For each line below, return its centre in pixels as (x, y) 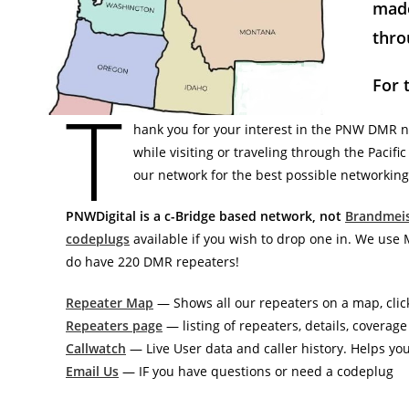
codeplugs (98, 239)
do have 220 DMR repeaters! (152, 262)
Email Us (92, 371)
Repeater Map (110, 303)
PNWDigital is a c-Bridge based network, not (205, 216)
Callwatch (96, 348)
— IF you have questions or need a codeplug (256, 371)
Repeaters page (114, 325)
